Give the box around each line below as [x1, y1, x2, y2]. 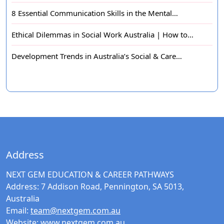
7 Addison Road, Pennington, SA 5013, [39, 181, 184, 192]
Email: [6, 205, 28, 216]
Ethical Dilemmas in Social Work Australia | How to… [11, 29, 193, 40]
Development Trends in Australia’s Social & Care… [11, 51, 182, 61]
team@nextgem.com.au [30, 205, 120, 216]
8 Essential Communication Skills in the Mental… [11, 8, 178, 18]
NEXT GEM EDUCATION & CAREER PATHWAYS [6, 169, 174, 180]
